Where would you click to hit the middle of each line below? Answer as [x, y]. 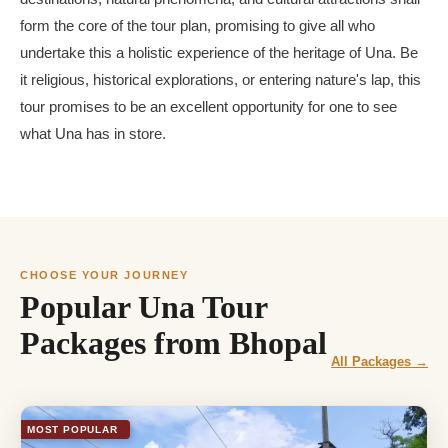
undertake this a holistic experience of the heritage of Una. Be [219, 52]
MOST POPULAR [72, 430]
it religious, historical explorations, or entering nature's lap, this [220, 79]
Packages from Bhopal [173, 343]
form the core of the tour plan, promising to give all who [197, 25]
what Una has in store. [93, 133]
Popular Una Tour [143, 307]
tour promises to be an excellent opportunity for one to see [208, 106]
